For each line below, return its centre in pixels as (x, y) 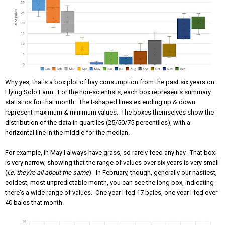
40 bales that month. (34, 202)
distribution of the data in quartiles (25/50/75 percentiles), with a (98, 122)
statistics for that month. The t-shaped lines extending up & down (100, 102)
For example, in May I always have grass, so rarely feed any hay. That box (110, 152)
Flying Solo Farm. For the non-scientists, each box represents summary (108, 92)
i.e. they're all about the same (48, 172)
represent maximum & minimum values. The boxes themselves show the (109, 112)
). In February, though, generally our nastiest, (153, 172)
